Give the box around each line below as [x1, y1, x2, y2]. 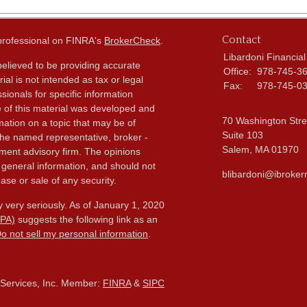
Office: [223, 66, 254, 77]
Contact [222, 34, 261, 47]
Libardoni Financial [223, 51, 306, 63]
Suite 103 [222, 130, 263, 141]
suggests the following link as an [15, 214, 158, 225]
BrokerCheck [104, 35, 160, 47]
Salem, [222, 144, 252, 156]
